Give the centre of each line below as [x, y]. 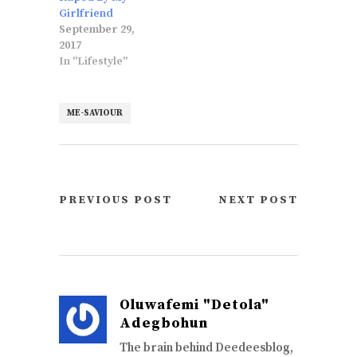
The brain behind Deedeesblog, [206, 347]
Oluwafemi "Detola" [194, 304]
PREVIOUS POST [116, 200]
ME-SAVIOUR [95, 113]
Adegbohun [164, 323]
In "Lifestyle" [93, 61]
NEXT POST [258, 200]
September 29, [97, 29]
